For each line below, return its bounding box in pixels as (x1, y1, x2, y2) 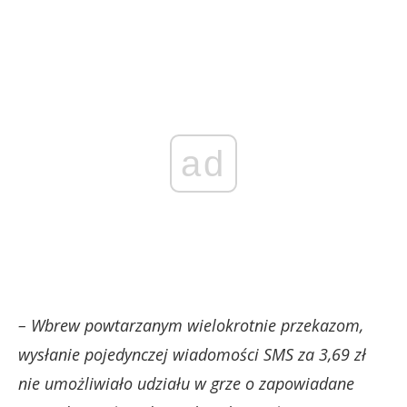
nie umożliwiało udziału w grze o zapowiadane (18, 372, 354, 394)
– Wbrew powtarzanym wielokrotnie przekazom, (18, 314, 363, 336)
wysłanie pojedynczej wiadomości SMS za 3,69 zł (18, 343, 366, 365)
